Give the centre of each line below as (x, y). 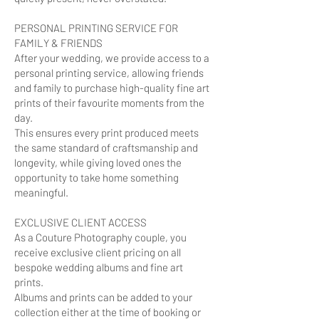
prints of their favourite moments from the (109, 103)
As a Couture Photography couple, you (100, 237)
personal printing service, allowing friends (109, 73)
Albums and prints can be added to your (103, 297)
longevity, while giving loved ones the (98, 162)
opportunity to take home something (96, 177)
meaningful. (41, 192)
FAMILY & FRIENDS (58, 43)
